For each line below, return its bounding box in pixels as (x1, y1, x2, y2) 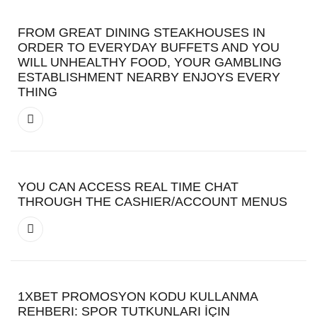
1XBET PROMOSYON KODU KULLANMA (18, 289, 258, 304)
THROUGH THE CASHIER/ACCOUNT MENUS (18, 194, 287, 209)
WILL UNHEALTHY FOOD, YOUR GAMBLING (18, 54, 282, 69)
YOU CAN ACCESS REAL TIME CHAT (18, 179, 238, 194)
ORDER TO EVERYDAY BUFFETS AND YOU (18, 40, 279, 54)
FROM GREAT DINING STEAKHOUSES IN (18, 25, 265, 40)
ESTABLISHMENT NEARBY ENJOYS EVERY (18, 69, 280, 84)
